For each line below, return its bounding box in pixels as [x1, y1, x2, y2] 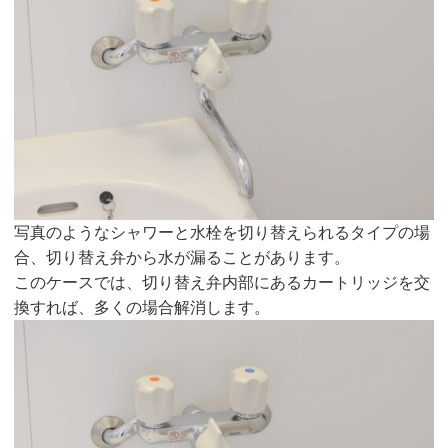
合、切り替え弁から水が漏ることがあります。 [14, 248, 351, 266]
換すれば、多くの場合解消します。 [14, 298, 271, 316]
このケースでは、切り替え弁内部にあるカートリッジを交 [14, 273, 431, 291]
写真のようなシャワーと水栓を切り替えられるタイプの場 [14, 223, 431, 241]
